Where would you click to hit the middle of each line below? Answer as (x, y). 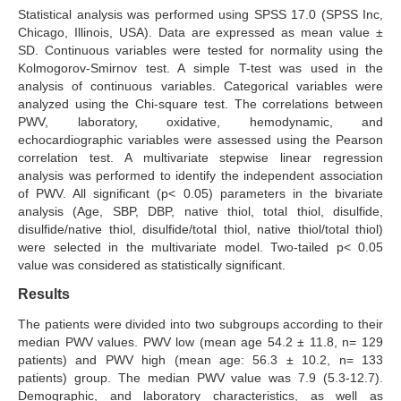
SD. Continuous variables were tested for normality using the (200, 51)
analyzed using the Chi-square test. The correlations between (200, 104)
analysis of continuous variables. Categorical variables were (200, 86)
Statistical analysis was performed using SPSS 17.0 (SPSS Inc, (200, 15)
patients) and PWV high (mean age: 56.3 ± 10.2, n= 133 (200, 360)
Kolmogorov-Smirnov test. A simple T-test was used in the (200, 68)
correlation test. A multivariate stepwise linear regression (200, 158)
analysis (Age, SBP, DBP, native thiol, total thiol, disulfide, (200, 212)
